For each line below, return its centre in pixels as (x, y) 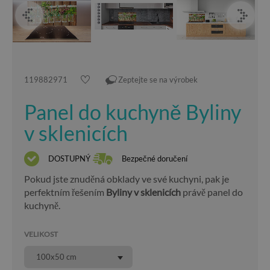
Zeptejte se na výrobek (158, 80)
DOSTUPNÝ (69, 158)
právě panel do (212, 192)
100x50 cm (56, 257)
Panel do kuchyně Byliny (133, 112)
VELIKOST (41, 234)
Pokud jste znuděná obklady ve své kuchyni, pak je (127, 179)
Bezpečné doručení (155, 158)
